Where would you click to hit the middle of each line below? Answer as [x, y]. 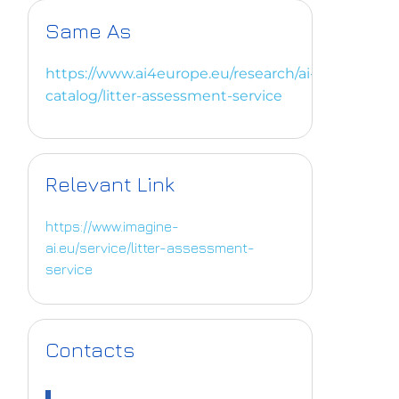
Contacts [90, 350]
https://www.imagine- [113, 226]
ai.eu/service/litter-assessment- [151, 247]
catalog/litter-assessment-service [164, 95]
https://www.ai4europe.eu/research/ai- [181, 73]
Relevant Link [110, 183]
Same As [89, 30]
